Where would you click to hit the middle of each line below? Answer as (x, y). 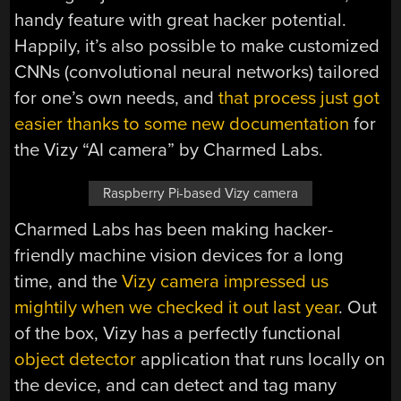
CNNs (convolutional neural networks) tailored (197, 72)
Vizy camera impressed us (226, 281)
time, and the (68, 281)
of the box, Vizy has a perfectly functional (178, 333)
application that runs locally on (261, 359)
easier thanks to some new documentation (182, 124)
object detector (76, 359)
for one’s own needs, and (117, 98)
